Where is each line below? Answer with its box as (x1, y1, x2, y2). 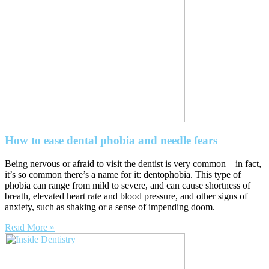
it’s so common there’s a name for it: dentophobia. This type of (5, 169, 241, 180)
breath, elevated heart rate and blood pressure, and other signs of (5, 190, 247, 201)
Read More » (5, 222, 55, 232)
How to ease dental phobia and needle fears (5, 133, 217, 147)
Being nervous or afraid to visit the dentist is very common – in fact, (5, 158, 261, 169)
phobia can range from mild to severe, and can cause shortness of (5, 180, 250, 190)
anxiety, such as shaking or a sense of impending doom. (5, 201, 215, 212)
